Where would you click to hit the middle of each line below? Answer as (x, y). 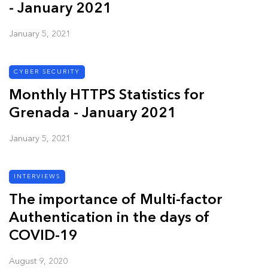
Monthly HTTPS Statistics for (107, 95)
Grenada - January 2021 (93, 113)
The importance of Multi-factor (116, 200)
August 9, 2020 (38, 261)
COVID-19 (43, 236)
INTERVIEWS (37, 176)
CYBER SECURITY (47, 71)
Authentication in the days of (109, 218)
